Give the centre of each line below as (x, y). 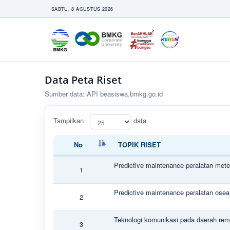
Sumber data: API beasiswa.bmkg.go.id (104, 94)
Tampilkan (70, 121)
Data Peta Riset (83, 80)
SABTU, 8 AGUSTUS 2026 (82, 9)
